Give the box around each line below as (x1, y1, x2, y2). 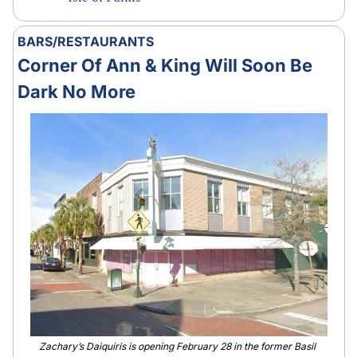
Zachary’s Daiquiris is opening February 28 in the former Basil (39, 340, 316, 353)
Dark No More (17, 80, 135, 102)
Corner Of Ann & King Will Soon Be (17, 54, 312, 76)
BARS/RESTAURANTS (17, 33, 154, 49)
